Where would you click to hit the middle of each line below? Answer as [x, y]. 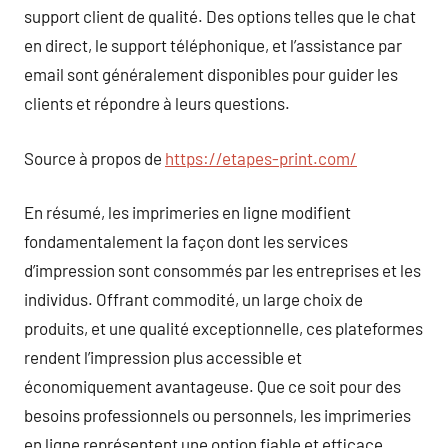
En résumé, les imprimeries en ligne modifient [187, 212]
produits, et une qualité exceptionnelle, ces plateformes [223, 328]
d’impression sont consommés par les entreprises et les [222, 270]
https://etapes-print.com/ [261, 157]
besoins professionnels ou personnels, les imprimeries [217, 415]
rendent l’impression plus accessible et [163, 357]
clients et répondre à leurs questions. [157, 103]
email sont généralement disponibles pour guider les [211, 74]
